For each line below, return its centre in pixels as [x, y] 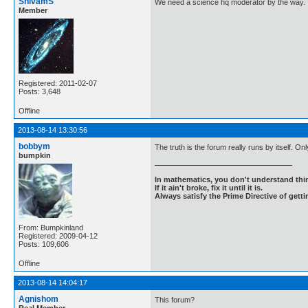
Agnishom [38, 299]
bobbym [34, 146]
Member [33, 10]
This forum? [175, 300]
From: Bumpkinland [51, 228]
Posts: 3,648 [40, 91]
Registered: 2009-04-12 [58, 236]
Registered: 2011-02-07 [58, 83]
